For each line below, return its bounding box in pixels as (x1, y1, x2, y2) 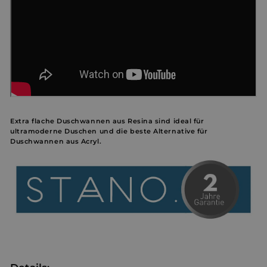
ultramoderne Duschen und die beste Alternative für (10, 127, 208, 136)
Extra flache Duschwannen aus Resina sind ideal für (10, 117, 204, 126)
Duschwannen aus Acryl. (10, 137, 102, 146)
